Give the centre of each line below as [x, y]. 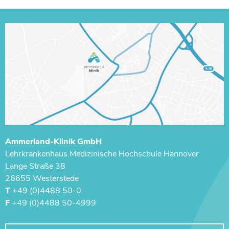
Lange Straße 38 [35, 166]
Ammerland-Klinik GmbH [53, 141]
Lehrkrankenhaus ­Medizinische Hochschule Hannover [102, 154]
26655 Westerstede [42, 178]
